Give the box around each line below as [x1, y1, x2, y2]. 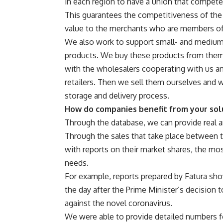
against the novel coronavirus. [65, 198, 172, 209]
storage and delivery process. [65, 91, 169, 101]
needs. [65, 158, 89, 168]
